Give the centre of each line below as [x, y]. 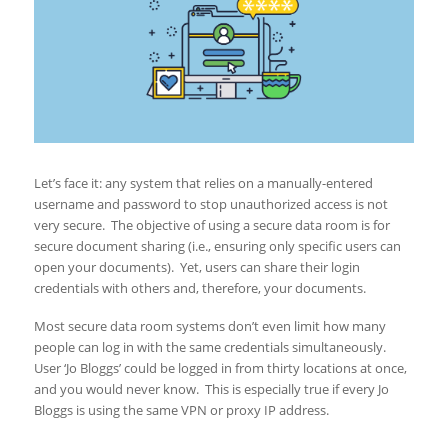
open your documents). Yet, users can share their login [196, 267]
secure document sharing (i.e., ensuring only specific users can [217, 246]
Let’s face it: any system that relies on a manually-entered [203, 183]
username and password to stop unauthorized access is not [210, 204]
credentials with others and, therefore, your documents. [199, 288]
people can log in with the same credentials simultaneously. [211, 347]
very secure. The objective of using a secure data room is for [211, 225]
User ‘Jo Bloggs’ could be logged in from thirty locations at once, [220, 368]
